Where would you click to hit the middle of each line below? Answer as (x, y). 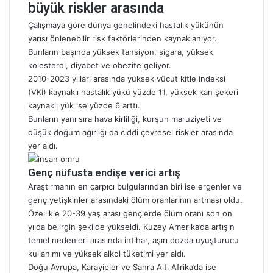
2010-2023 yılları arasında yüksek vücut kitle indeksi (127, 79)
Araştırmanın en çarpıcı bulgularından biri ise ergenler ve (135, 186)
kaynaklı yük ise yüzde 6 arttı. (84, 105)
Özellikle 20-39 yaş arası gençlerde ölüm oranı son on (130, 213)
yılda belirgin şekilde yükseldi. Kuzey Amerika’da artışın (131, 227)
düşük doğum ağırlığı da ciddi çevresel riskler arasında (130, 132)
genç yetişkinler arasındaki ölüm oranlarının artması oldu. (135, 200)
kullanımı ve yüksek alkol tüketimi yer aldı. (107, 253)
